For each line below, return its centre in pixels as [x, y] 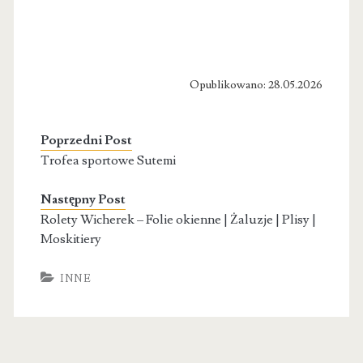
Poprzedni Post [86, 140]
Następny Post [83, 199]
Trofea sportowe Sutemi [108, 160]
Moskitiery [70, 239]
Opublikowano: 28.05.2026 [256, 85]
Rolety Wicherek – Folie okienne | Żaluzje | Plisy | [178, 219]
